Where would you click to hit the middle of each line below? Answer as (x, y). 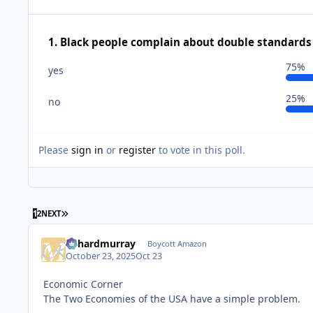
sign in (87, 150)
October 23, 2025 (101, 256)
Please (55, 150)
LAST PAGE (87, 212)
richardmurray (101, 243)
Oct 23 (149, 256)
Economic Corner (83, 284)
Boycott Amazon (177, 243)
